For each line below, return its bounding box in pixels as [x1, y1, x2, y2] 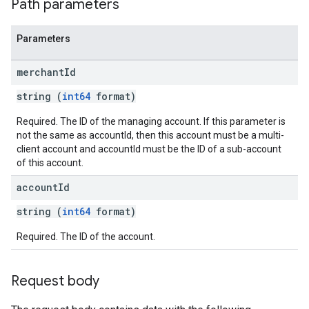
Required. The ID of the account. [17, 231, 155, 242]
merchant [17, 66, 64, 79]
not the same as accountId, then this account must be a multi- [17, 130, 284, 141]
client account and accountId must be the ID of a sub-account [17, 143, 281, 154]
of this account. [17, 157, 83, 168]
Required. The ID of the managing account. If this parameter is [17, 116, 286, 127]
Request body [11, 272, 99, 290]
